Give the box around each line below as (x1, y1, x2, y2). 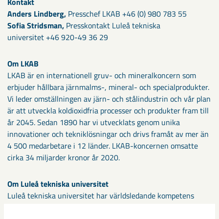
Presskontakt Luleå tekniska (66, 20, 160, 31)
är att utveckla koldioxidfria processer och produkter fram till (7, 105, 209, 116)
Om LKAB (7, 58, 39, 69)
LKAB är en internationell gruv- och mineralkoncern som (7, 69, 196, 81)
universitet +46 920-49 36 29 (7, 31, 108, 43)
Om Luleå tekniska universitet (7, 178, 109, 190)
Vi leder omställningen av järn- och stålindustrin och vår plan (7, 93, 211, 105)
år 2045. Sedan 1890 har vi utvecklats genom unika (7, 116, 180, 128)
